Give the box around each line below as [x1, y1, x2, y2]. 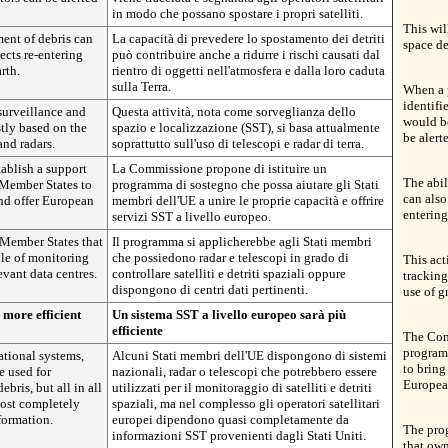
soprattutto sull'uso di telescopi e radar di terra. [112, 136, 364, 151]
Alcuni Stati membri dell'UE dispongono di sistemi [112, 348, 387, 363]
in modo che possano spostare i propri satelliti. [112, 6, 363, 21]
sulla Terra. [112, 79, 171, 94]
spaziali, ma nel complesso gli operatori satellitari [112, 396, 380, 411]
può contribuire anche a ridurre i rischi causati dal [112, 47, 380, 62]
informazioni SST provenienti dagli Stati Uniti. [112, 428, 366, 443]
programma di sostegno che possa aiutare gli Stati [112, 177, 379, 192]
